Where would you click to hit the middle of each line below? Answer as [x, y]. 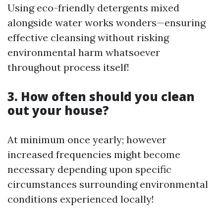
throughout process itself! [68, 67]
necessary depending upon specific [89, 169]
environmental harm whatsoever [84, 52]
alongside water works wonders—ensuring [107, 23]
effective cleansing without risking [88, 37]
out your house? [58, 110]
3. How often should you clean [101, 96]
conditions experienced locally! [81, 199]
